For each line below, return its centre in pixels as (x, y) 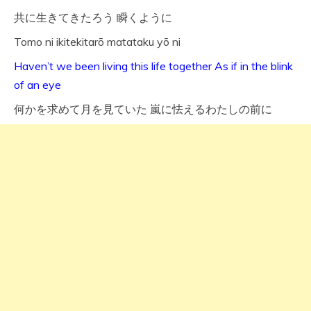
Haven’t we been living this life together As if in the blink (153, 66)
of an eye (37, 85)
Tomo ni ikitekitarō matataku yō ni (97, 42)
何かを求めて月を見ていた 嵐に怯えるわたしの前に (143, 109)
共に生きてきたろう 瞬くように (93, 18)
